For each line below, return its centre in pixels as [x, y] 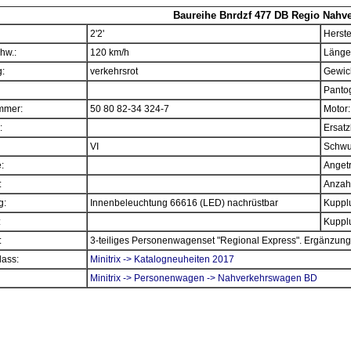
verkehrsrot [114, 71]
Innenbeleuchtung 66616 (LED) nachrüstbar [184, 203]
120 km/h [110, 52]
